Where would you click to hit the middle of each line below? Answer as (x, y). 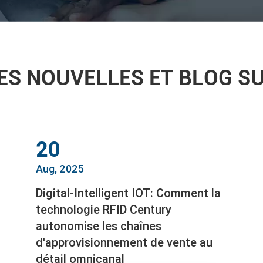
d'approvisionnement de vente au (124, 242)
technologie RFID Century (104, 210)
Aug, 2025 (60, 169)
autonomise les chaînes (99, 226)
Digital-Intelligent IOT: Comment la (129, 193)
